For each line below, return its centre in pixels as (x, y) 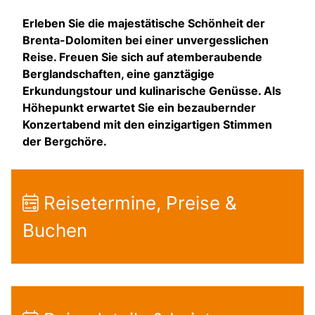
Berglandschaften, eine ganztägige (118, 73)
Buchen (55, 230)
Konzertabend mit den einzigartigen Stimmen (147, 124)
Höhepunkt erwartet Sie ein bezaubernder (139, 107)
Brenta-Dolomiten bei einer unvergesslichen (146, 40)
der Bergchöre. (65, 141)
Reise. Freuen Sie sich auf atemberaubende (142, 57)
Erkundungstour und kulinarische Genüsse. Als (152, 90)
